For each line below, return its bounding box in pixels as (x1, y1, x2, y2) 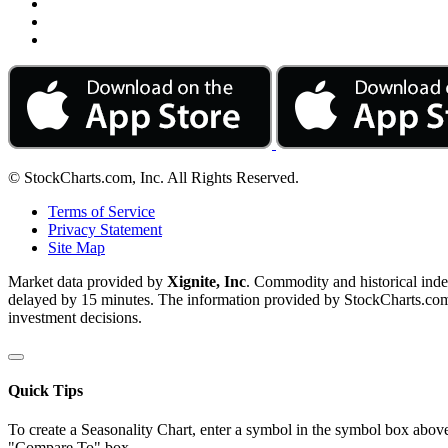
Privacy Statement (48, 220, 162, 238)
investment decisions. (8, 308, 142, 326)
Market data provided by (8, 272, 167, 290)
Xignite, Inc (167, 272, 246, 290)
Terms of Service (48, 202, 155, 220)
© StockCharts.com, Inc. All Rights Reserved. (8, 168, 299, 186)
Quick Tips (8, 381, 83, 399)
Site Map (48, 238, 105, 256)
